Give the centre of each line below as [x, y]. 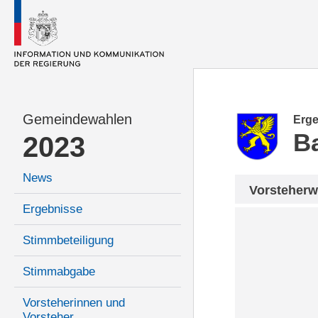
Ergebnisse [53, 209]
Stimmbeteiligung [68, 241]
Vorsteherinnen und [74, 303]
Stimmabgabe [59, 272]
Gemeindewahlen [77, 120]
